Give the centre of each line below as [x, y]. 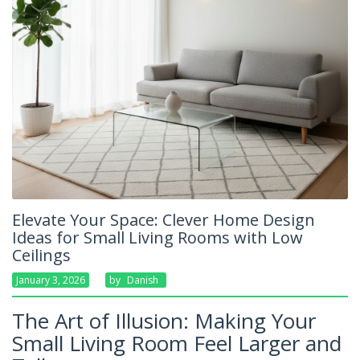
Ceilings [41, 255]
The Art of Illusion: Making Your [164, 321]
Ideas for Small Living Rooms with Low [157, 237]
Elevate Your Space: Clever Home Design [164, 220]
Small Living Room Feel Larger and [177, 343]
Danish [143, 280]
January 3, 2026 [51, 280]
